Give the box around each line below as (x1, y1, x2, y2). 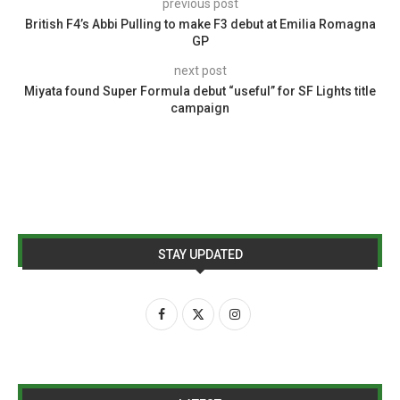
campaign (171, 100, 229, 115)
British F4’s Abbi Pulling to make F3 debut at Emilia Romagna (24, 16, 376, 31)
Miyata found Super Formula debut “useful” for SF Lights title (24, 83, 376, 98)
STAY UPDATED (157, 246, 243, 262)
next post (173, 62, 227, 78)
